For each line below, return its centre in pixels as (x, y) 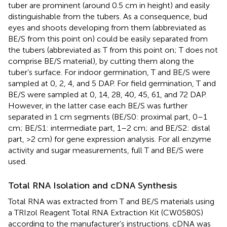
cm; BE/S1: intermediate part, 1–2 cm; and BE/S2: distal (109, 128)
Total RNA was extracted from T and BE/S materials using (111, 201)
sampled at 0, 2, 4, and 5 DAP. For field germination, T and (112, 83)
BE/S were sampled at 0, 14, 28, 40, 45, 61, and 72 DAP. (107, 94)
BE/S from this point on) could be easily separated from (108, 39)
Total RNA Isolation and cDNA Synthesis (92, 185)
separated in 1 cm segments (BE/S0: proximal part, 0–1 (108, 117)
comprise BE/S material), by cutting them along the (101, 61)
